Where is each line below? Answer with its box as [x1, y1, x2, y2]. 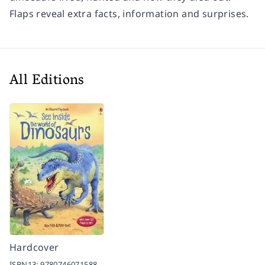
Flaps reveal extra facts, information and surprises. [9, 7, 249, 20]
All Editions [9, 67, 85, 95]
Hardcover [9, 240, 59, 254]
